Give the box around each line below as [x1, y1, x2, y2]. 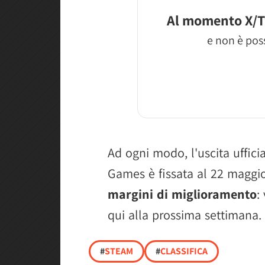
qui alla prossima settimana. [108, 206, 261, 223]
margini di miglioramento [108, 186, 257, 202]
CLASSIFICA [160, 245, 208, 257]
